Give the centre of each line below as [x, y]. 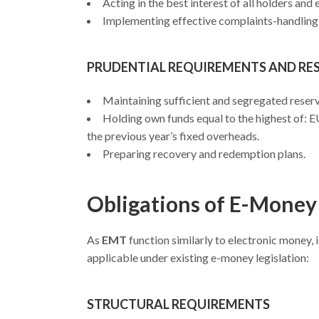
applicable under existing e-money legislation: [198, 257]
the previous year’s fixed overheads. [173, 136]
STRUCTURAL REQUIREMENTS [178, 304]
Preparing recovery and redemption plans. [204, 153]
